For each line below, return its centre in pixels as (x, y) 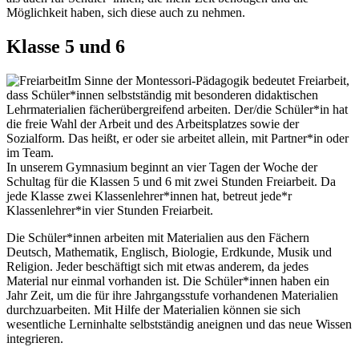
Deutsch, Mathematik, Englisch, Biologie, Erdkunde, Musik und (169, 252)
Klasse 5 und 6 (66, 46)
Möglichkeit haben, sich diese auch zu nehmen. (126, 12)
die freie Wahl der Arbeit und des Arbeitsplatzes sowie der (153, 123)
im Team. (30, 152)
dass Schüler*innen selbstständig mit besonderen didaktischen (162, 95)
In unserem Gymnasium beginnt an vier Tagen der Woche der (162, 167)
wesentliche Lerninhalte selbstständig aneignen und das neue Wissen (179, 324)
